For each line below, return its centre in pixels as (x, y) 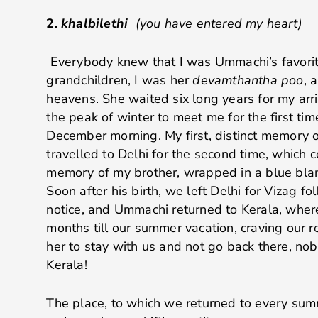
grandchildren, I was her (118, 81)
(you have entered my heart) (217, 23)
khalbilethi (96, 23)
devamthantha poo (246, 81)
